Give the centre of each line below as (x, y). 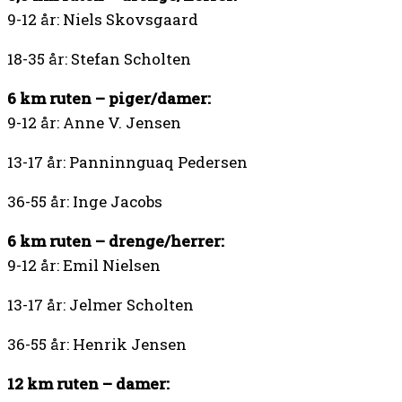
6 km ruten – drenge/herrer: (116, 241)
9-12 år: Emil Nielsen (84, 266)
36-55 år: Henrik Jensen (97, 345)
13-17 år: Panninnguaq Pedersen (127, 162)
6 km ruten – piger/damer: (109, 99)
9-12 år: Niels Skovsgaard (103, 20)
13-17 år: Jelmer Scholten (100, 305)
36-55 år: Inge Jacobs (85, 202)
